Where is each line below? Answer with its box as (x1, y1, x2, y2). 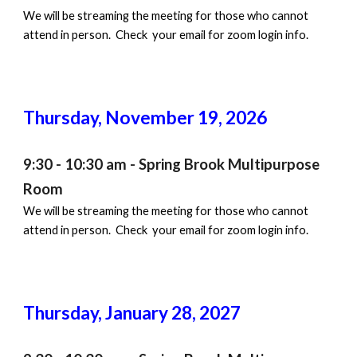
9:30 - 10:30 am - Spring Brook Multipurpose (23, 155, 320, 173)
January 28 (102, 302, 193, 324)
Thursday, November (23, 107, 198, 128)
